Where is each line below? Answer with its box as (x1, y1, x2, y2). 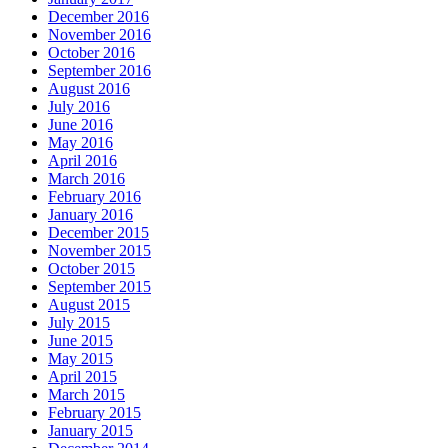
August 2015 (48, 295, 130, 313)
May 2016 (48, 133, 113, 151)
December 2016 (48, 7, 149, 25)
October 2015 (48, 259, 135, 277)
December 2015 (48, 223, 149, 241)
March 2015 (48, 385, 125, 403)
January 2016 (48, 205, 133, 223)
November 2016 (48, 25, 151, 43)
